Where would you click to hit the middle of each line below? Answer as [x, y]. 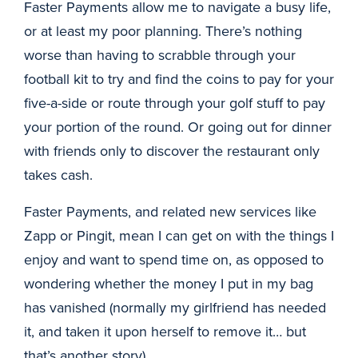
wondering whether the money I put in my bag [169, 283]
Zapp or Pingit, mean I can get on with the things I [179, 235]
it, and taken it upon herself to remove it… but [165, 331]
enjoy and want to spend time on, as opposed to [174, 259]
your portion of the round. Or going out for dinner [178, 127]
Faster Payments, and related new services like [170, 211]
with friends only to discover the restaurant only [172, 151]
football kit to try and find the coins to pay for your [179, 79]
